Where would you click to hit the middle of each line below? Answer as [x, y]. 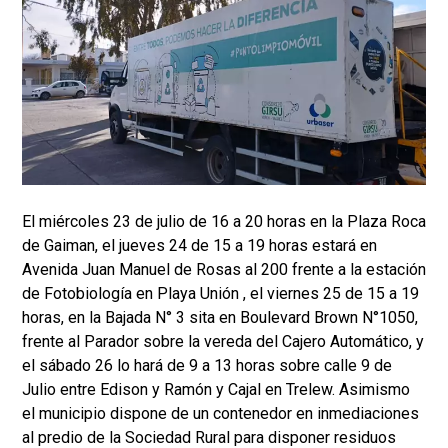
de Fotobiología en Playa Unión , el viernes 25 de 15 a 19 [220, 294]
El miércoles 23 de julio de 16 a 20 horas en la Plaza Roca [224, 222]
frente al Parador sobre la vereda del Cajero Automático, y [223, 342]
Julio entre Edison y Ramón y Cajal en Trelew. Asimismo [216, 390]
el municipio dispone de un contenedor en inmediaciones [220, 414]
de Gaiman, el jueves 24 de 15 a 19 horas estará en [199, 246]
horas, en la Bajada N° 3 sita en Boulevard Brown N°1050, [220, 318]
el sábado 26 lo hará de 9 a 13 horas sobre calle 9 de [207, 366]
